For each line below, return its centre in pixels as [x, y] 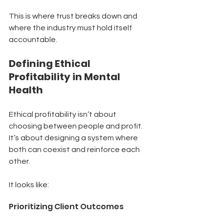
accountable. [33, 39]
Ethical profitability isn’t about [63, 114]
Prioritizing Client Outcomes [66, 206]
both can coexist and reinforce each [75, 149]
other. [20, 161]
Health [26, 90]
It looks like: [29, 185]
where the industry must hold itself [71, 28]
